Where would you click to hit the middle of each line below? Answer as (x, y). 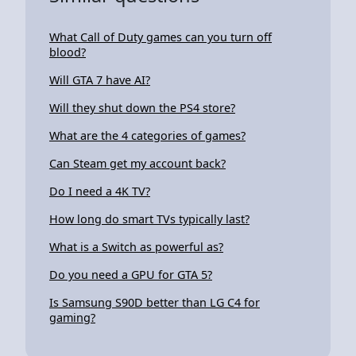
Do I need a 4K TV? (100, 191)
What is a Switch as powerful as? (136, 246)
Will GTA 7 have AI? (100, 79)
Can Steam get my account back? (137, 163)
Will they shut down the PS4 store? (142, 107)
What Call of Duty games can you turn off (161, 37)
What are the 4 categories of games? (147, 135)
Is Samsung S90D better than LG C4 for (155, 302)
